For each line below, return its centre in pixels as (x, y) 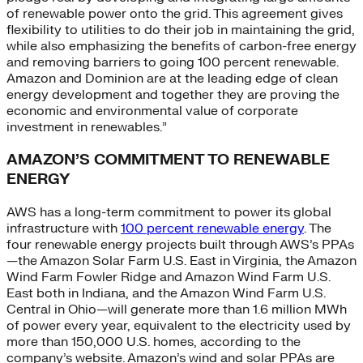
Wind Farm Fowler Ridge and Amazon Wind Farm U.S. (169, 278)
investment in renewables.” (87, 127)
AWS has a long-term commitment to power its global (169, 213)
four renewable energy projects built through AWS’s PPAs (180, 245)
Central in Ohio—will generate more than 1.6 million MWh (177, 310)
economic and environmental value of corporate (152, 111)
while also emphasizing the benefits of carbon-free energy (181, 46)
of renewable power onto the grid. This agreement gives (175, 13)
